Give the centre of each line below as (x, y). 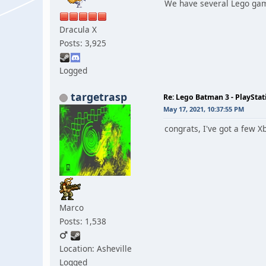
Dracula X (78, 29)
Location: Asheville (96, 248)
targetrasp (99, 96)
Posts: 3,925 (83, 43)
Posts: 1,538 (83, 221)
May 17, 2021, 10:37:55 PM (204, 109)
